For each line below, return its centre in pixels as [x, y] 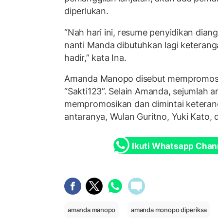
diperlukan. [86, 11]
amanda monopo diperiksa [169, 209]
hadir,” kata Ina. [95, 57]
